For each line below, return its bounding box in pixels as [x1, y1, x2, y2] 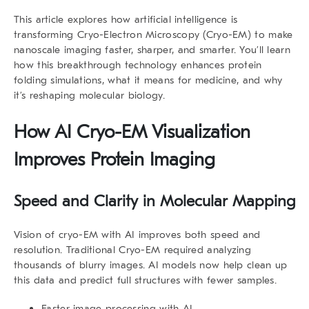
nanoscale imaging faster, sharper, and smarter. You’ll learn [14, 43, 290, 56]
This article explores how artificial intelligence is [14, 12, 238, 26]
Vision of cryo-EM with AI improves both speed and [14, 228, 261, 241]
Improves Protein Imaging [14, 148, 215, 170]
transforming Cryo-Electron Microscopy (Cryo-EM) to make [14, 28, 293, 41]
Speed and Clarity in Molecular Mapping [14, 191, 295, 210]
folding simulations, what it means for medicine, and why [14, 73, 283, 86]
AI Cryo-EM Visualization [54, 121, 250, 143]
